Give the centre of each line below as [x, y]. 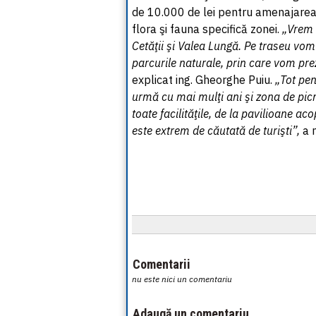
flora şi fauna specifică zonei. [207, 29]
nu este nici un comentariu [182, 279]
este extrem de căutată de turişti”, [217, 130]
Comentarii [162, 264]
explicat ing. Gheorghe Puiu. [203, 80]
